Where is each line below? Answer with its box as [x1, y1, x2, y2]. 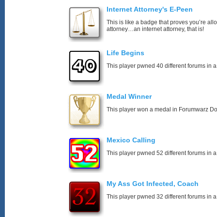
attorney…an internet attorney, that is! [107, 26, 204, 32]
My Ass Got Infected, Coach [107, 180, 199, 187]
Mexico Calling [107, 136, 155, 144]
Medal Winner [107, 93, 152, 100]
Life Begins [107, 49, 144, 57]
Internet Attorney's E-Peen [107, 5, 193, 13]
